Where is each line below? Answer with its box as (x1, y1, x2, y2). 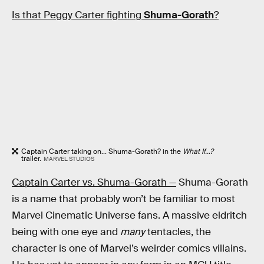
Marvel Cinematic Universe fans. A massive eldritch (12, 209, 247, 222)
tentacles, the (145, 226, 211, 239)
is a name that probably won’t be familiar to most (12, 193, 235, 206)
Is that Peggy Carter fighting (12, 8, 144, 21)
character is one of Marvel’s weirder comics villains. (12, 242, 246, 255)
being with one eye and (12, 226, 120, 239)
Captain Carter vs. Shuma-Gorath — (12, 176, 176, 189)
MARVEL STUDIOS (43, 154, 94, 163)
